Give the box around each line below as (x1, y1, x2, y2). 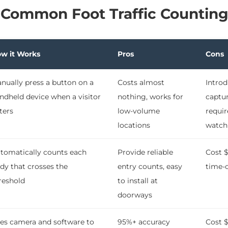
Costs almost (118, 78, 164, 88)
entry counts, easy (118, 162, 182, 172)
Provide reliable (118, 148, 173, 157)
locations (118, 121, 150, 130)
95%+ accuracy (118, 217, 170, 227)
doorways (118, 190, 152, 200)
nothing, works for (118, 92, 183, 102)
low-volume (118, 106, 160, 116)
